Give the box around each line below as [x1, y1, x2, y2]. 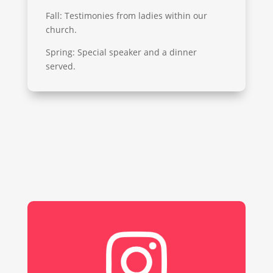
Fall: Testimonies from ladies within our [45, 9, 207, 21]
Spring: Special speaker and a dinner [45, 46, 197, 58]
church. [45, 23, 77, 35]
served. [45, 60, 76, 72]
